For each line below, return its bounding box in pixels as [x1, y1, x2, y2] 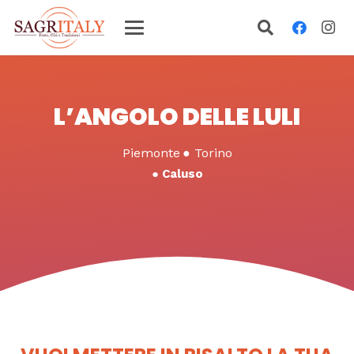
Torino [194, 145, 232, 160]
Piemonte [122, 145, 180, 160]
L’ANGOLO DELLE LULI [54, 100, 300, 134]
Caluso [161, 167, 203, 181]
